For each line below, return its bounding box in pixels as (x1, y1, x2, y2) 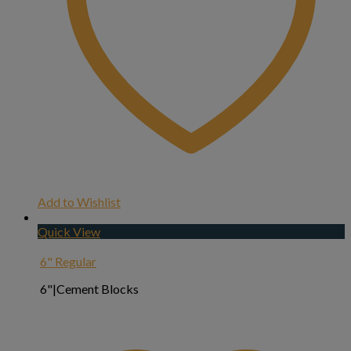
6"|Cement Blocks (40, 281, 139, 297)
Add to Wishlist (38, 194, 121, 210)
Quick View (38, 224, 100, 240)
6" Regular (40, 254, 96, 270)
